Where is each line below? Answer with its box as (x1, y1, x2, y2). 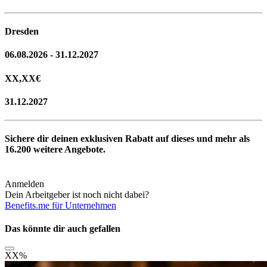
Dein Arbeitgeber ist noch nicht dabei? (5, 189, 149, 200)
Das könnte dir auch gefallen (5, 223, 120, 234)
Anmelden (5, 178, 44, 189)
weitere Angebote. (31, 144, 105, 155)
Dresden (5, 26, 39, 37)
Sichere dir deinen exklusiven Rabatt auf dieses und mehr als (5, 133, 250, 144)
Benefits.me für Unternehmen (5, 200, 116, 210)
